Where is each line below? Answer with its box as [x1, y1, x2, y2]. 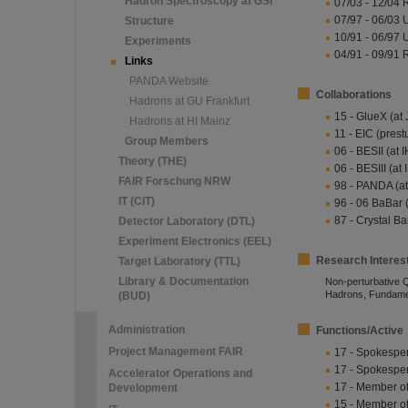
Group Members [125, 135, 209, 148]
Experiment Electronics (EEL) [118, 235, 271, 248]
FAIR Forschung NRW [118, 175, 230, 188]
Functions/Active [316, 324, 403, 337]
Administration [108, 323, 185, 336]
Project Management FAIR [108, 345, 243, 358]
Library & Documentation [118, 275, 249, 288]
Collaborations [316, 88, 392, 101]
